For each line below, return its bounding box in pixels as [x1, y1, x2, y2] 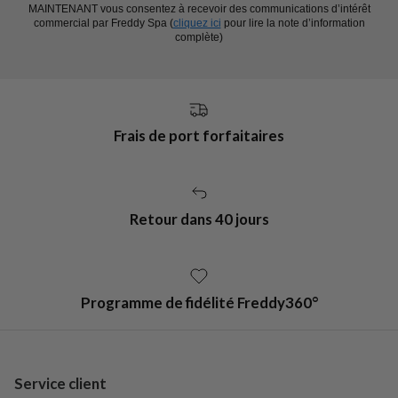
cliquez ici [172, 17, 221, 30]
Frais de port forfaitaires [114, 126, 284, 146]
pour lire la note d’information [220, 17, 365, 30]
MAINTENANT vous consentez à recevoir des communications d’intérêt [28, 3, 370, 16]
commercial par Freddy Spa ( [33, 17, 173, 30]
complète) [175, 31, 223, 44]
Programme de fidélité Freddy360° [80, 292, 318, 312]
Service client [14, 373, 107, 393]
